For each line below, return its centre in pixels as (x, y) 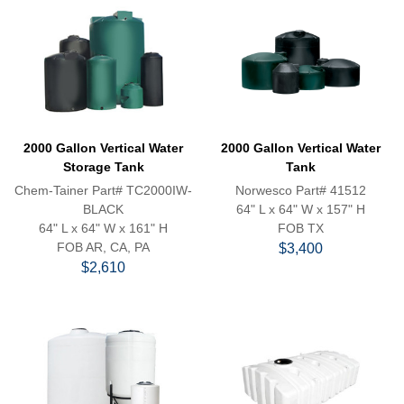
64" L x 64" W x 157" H (300, 209)
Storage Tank (103, 167)
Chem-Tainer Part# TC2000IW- (104, 190)
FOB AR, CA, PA (104, 247)
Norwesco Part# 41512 (300, 190)
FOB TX (300, 228)
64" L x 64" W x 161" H (104, 228)
